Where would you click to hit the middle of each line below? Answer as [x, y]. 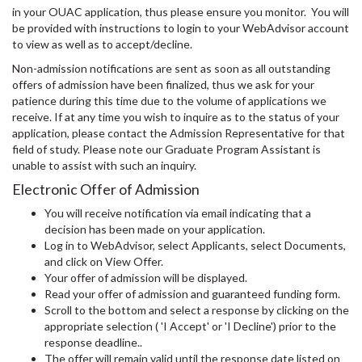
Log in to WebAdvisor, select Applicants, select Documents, [195, 245]
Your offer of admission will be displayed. [146, 278]
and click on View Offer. [104, 261]
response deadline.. [93, 342]
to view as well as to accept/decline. [102, 44]
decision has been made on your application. [155, 229]
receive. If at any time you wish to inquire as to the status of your [176, 117]
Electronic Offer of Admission [106, 189]
